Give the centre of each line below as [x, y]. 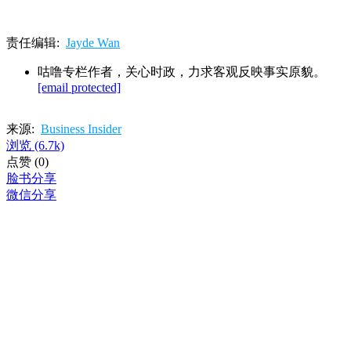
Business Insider [81, 128]
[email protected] [79, 87]
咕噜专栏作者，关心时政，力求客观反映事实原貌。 [182, 71]
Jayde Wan [93, 42]
